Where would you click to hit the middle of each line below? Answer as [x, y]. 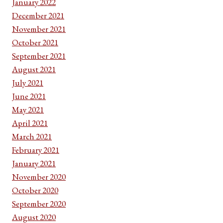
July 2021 [28, 82]
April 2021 [30, 123]
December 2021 [38, 15]
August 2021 [34, 69]
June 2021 [29, 96]
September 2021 [39, 56]
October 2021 [35, 42]
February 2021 [36, 150]
